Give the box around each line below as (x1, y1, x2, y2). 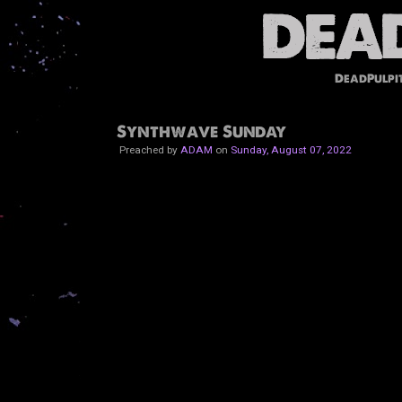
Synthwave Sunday (116, 120, 286, 142)
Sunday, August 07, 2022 (230, 143, 352, 156)
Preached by (116, 143, 180, 156)
